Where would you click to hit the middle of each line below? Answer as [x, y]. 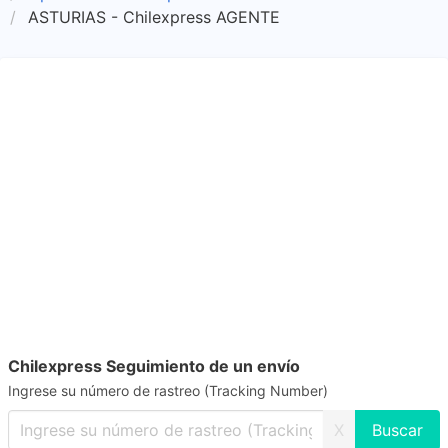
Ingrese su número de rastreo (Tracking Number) [168, 390]
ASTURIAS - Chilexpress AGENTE [154, 17]
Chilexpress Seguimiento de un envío [154, 366]
